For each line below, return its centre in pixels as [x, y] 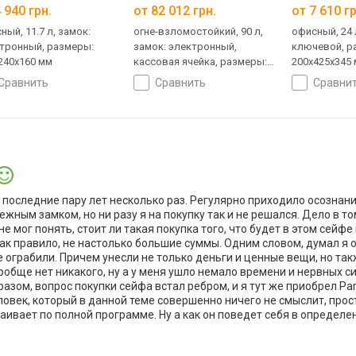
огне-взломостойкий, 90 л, [199, 32]
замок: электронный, [186, 47]
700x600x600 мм [172, 77]
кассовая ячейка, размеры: [201, 62]
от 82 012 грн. [175, 11]
